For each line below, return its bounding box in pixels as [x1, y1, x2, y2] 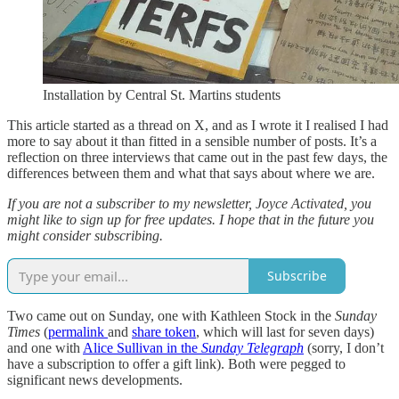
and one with [7, 339, 83, 355]
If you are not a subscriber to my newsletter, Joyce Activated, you [7, 195, 371, 211]
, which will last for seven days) [196, 323, 374, 339]
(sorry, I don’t [304, 339, 384, 355]
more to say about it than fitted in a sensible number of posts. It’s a [7, 133, 377, 149]
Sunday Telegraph [201, 339, 304, 355]
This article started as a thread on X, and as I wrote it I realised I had [7, 117, 388, 133]
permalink [48, 323, 108, 339]
